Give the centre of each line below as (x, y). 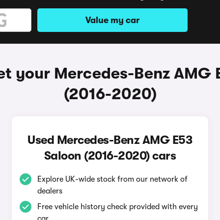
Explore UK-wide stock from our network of (112, 179)
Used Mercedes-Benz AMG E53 (110, 140)
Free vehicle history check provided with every (117, 207)
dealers (50, 191)
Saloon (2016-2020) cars (110, 156)
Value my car (112, 20)
